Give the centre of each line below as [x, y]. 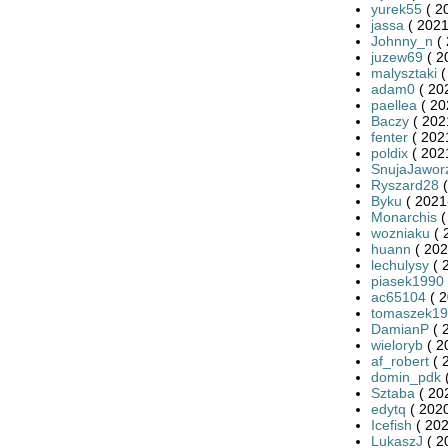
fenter [389, 136]
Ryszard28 [404, 184]
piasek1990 [407, 280]
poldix [389, 152]
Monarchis [403, 216]
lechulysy [399, 264]
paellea [393, 104]
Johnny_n [401, 40]
